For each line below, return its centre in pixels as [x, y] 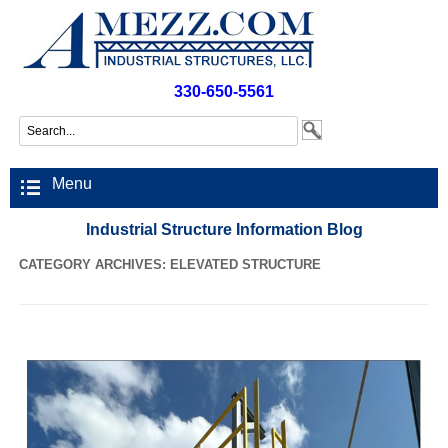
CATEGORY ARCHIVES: [94, 264]
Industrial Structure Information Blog [224, 229]
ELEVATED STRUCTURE [245, 264]
